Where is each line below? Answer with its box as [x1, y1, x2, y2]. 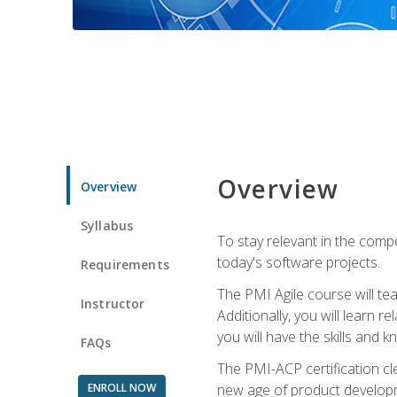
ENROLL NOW [87, 379, 156, 395]
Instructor [81, 294, 145, 312]
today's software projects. [216, 252, 380, 272]
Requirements [81, 255, 169, 273]
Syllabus [81, 216, 134, 234]
